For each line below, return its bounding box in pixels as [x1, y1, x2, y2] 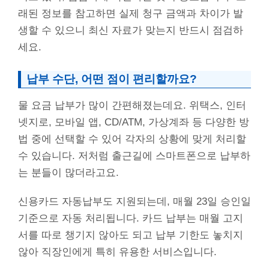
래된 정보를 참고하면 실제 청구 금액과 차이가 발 [18, 7, 243, 19]
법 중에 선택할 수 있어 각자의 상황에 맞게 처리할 [18, 133, 246, 145]
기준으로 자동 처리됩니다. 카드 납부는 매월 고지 [18, 213, 243, 225]
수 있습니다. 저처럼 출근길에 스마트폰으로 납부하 [18, 150, 250, 162]
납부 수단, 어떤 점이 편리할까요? [26, 72, 197, 85]
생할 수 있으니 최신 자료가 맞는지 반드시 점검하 [18, 24, 243, 36]
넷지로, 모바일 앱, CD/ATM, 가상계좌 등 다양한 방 [18, 116, 249, 128]
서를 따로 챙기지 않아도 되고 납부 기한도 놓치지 [18, 229, 243, 241]
